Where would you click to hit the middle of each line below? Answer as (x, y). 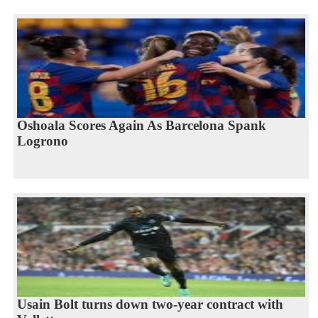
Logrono (42, 141)
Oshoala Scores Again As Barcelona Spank (141, 125)
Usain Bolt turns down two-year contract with (150, 304)
